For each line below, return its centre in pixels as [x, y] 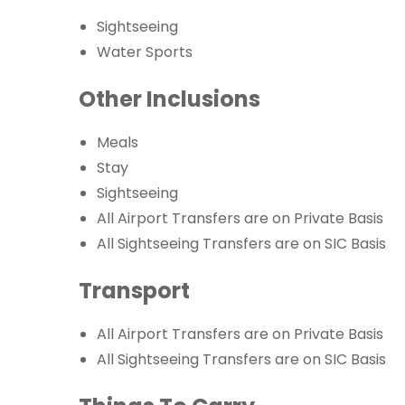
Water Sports [145, 52]
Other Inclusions [170, 99]
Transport [134, 290]
